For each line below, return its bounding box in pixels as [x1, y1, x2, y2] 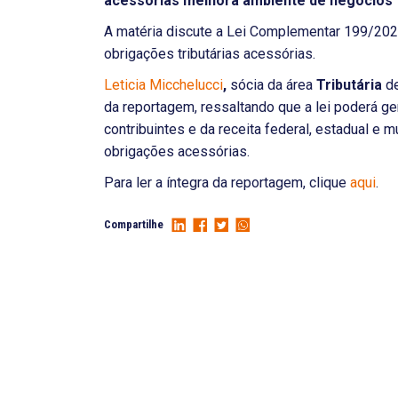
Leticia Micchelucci [104, 76, 223, 93]
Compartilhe [104, 218, 163, 231]
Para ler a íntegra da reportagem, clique [104, 174, 350, 191]
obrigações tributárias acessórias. [104, 45, 315, 62]
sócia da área [230, 76, 316, 93]
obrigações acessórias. [104, 143, 250, 160]
